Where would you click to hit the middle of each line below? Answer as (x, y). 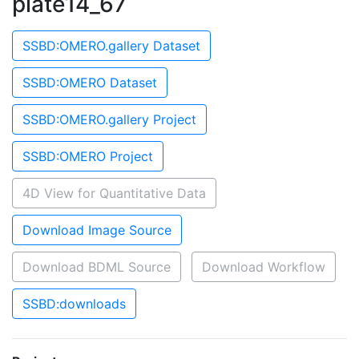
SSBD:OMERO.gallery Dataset (111, 46)
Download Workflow (264, 267)
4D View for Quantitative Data (114, 193)
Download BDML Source (97, 267)
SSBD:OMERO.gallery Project (109, 119)
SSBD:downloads (74, 304)
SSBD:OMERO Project (88, 156)
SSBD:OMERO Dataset (90, 83)
